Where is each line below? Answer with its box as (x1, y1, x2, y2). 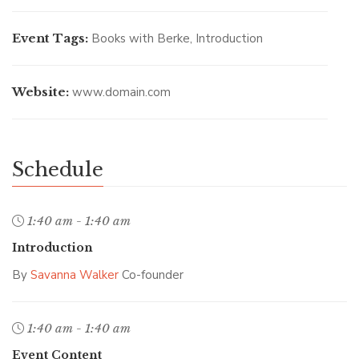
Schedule (12, 158, 103, 181)
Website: (12, 84, 69, 99)
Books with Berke (91, 30, 190, 46)
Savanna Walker (30, 267, 119, 283)
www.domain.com (72, 84, 171, 100)
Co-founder (119, 267, 184, 283)
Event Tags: (12, 30, 88, 46)
